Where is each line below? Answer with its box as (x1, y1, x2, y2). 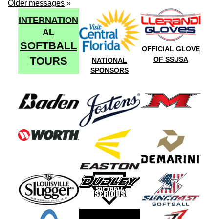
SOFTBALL (20, 40, 77, 52)
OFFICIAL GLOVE (141, 45, 200, 53)
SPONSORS (90, 66, 129, 74)
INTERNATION (19, 15, 78, 25)
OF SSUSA (153, 55, 188, 63)
